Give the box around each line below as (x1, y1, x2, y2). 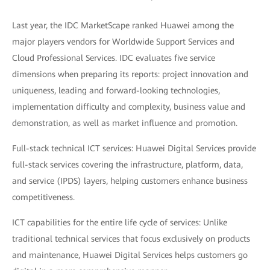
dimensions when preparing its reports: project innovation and (12, 69, 248, 79)
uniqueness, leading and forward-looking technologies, (12, 85, 220, 95)
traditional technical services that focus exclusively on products (12, 233, 250, 243)
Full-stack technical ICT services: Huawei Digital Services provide (12, 143, 256, 153)
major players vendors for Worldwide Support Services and (12, 36, 234, 46)
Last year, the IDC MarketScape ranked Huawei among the (12, 20, 234, 30)
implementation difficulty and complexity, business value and (12, 101, 245, 111)
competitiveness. (12, 192, 75, 202)
